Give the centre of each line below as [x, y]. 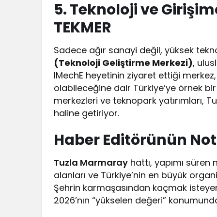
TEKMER [83, 28]
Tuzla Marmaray [91, 163]
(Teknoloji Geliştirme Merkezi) [124, 63]
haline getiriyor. [87, 113]
